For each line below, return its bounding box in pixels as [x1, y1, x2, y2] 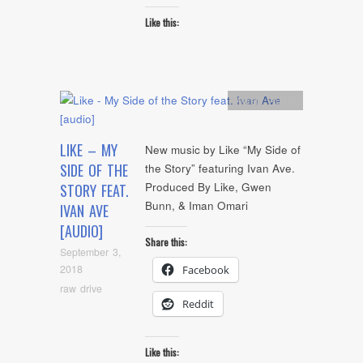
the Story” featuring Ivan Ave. [145, 160, 295, 177]
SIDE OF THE [60, 160, 128, 181]
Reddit [182, 296, 214, 311]
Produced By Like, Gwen [145, 179, 271, 195]
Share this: [145, 234, 187, 249]
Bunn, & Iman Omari [145, 198, 248, 214]
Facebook [182, 262, 229, 277]
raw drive [60, 280, 102, 296]
